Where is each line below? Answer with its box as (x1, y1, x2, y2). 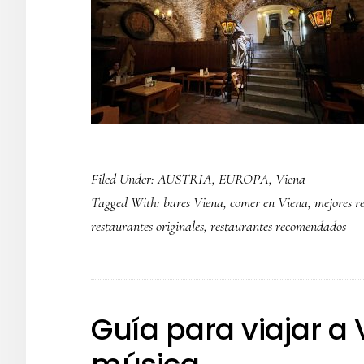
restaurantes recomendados (210, 217, 346, 235)
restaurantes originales (91, 217, 204, 235)
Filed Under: (91, 170, 158, 188)
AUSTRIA (158, 170, 212, 188)
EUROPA (219, 170, 269, 188)
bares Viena (163, 193, 223, 211)
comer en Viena (230, 193, 308, 211)
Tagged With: (91, 193, 163, 211)
